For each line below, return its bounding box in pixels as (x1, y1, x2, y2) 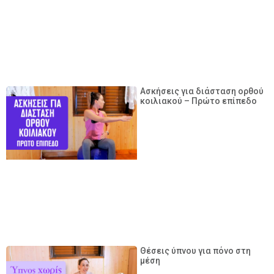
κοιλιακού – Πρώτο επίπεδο (140, 95, 257, 106)
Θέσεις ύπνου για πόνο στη (140, 245, 251, 256)
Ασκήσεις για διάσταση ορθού (140, 86, 264, 96)
